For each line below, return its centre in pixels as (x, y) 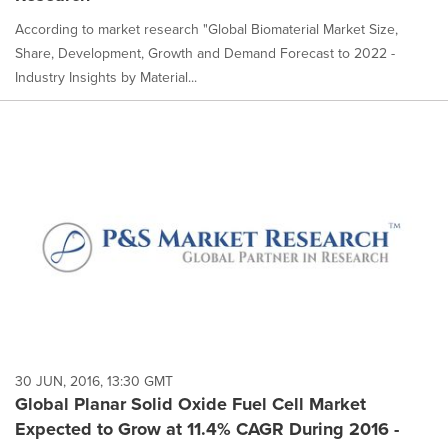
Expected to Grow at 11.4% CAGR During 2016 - (207, 428)
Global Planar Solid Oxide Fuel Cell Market (190, 403)
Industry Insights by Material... (106, 77)
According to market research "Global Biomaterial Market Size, (206, 29)
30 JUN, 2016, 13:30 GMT (94, 381)
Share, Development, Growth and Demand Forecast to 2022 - (205, 53)
